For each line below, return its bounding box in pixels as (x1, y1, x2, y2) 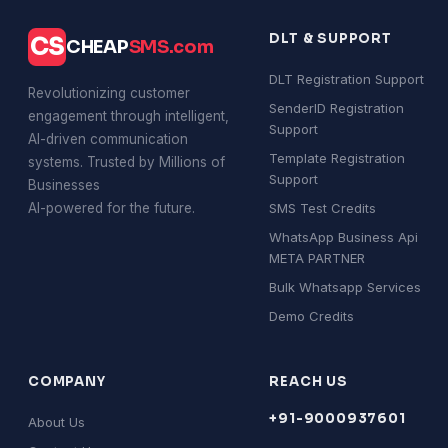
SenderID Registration (269, 100, 405, 116)
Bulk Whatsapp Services (269, 279, 422, 295)
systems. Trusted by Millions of (28, 154, 225, 170)
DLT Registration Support (269, 71, 425, 87)
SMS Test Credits (269, 200, 377, 216)
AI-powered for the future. (28, 200, 195, 216)
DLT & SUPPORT (269, 30, 392, 47)
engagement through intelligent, (28, 108, 229, 124)
